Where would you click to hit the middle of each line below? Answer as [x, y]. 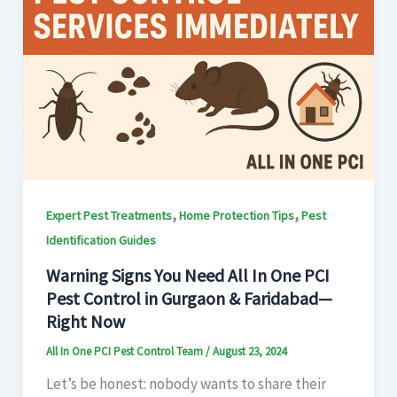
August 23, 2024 [249, 351]
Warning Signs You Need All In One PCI [187, 275]
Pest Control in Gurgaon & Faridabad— [189, 298]
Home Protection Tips [236, 216]
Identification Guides [101, 241]
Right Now [85, 321]
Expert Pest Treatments [109, 216]
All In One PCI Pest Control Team [125, 351]
